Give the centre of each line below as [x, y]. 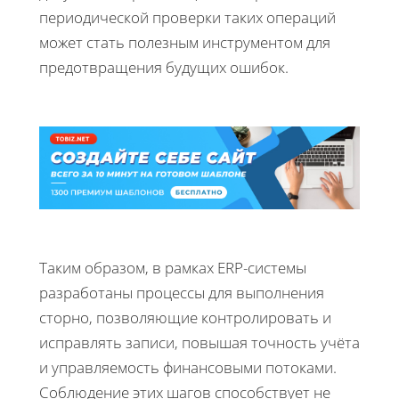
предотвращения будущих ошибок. [164, 67]
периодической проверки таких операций [187, 17]
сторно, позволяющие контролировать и [185, 317]
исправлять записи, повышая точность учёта [199, 342]
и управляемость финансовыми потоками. [188, 367]
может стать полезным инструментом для [185, 42]
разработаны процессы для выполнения [182, 292]
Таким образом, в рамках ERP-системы [173, 267]
